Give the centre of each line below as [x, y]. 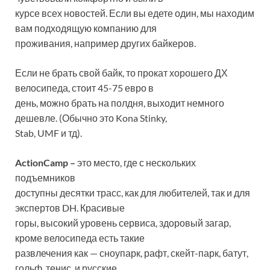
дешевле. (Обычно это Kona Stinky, [91, 118]
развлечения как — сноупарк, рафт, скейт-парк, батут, [132, 253]
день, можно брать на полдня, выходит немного [120, 103]
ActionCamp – [45, 162]
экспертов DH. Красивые [70, 208]
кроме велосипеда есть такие [80, 238]
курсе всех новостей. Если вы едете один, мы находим [135, 13]
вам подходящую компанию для [86, 28]
